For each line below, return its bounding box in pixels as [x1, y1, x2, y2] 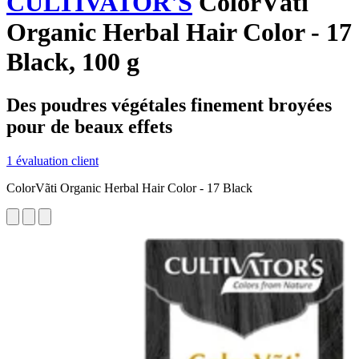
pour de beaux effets [6, 115, 172, 137]
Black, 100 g [6, 47, 139, 77]
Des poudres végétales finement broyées [6, 94, 332, 115]
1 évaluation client [6, 153, 99, 167]
